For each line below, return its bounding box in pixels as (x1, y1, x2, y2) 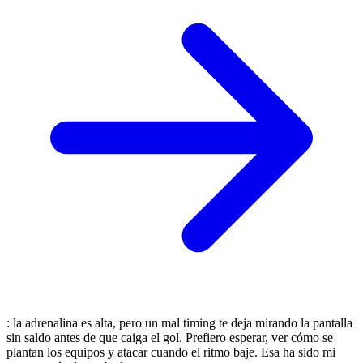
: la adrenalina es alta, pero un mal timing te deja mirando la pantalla (6, 315, 352, 330)
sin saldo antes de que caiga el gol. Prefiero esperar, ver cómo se (6, 330, 333, 344)
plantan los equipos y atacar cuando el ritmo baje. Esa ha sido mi (6, 344, 335, 359)
